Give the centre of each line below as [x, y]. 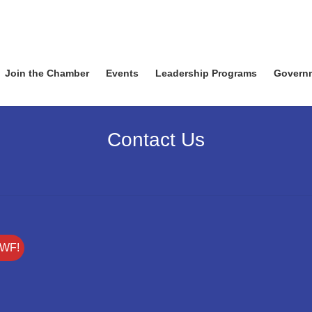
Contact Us [156, 139]
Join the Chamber [47, 73]
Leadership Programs [206, 73]
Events [122, 73]
